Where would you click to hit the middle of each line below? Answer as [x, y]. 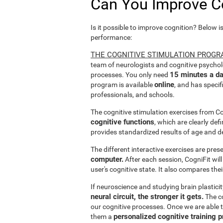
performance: [111, 37]
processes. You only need [130, 74]
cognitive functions [122, 122]
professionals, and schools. [133, 94]
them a [102, 216]
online [164, 84]
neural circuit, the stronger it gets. [147, 196]
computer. [107, 159]
